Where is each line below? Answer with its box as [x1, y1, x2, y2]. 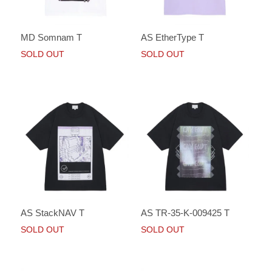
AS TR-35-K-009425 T [140, 207, 229, 218]
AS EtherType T [140, 32, 204, 42]
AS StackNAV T [21, 207, 85, 218]
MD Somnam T [21, 32, 83, 42]
